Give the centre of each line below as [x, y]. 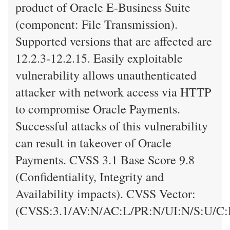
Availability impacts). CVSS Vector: [106, 194]
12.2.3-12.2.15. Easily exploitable [99, 58]
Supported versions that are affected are [114, 41]
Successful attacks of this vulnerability [112, 126]
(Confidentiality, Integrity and [90, 177]
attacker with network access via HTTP [113, 92]
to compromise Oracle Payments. [98, 109]
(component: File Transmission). [97, 24]
